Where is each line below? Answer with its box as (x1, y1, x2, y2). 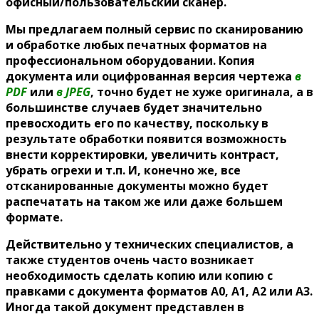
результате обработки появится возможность (6, 131, 287, 147)
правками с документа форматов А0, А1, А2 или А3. (6, 283, 313, 300)
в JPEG (56, 84, 90, 100)
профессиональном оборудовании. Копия (6, 53, 255, 69)
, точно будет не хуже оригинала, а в (90, 84, 313, 100)
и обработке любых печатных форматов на (6, 37, 267, 53)
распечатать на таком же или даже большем (6, 194, 283, 210)
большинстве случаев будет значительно (6, 100, 262, 116)
